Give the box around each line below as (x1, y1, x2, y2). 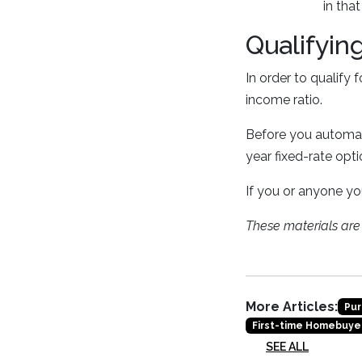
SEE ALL (266, 340, 309, 354)
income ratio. (246, 92, 322, 107)
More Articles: (246, 299, 338, 314)
